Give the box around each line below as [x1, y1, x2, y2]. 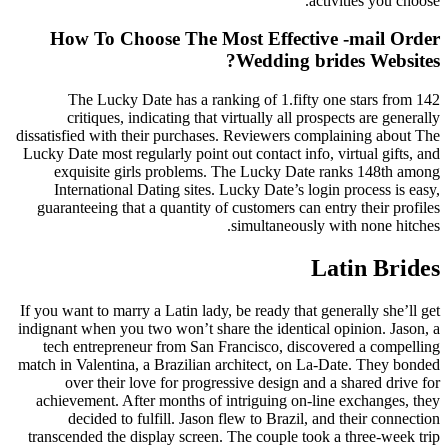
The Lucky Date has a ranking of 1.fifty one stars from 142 [68, 91, 440, 109]
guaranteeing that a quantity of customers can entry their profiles [37, 199, 440, 217]
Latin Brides [311, 255, 440, 282]
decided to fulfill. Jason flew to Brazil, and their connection [68, 409, 440, 427]
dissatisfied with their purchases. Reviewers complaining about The [16, 127, 440, 145]
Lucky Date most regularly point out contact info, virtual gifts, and [23, 145, 440, 163]
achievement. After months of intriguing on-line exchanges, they [36, 391, 440, 409]
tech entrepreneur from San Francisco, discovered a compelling [43, 337, 440, 355]
